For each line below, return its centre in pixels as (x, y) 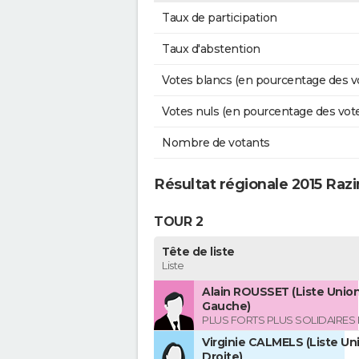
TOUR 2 (178, 221)
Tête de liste (198, 252)
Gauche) (226, 307)
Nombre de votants (216, 143)
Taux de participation (220, 18)
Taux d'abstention (211, 49)
